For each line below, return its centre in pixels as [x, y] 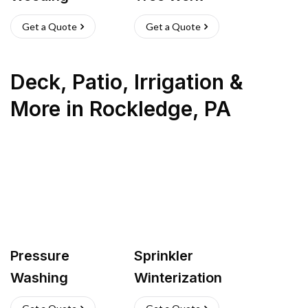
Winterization [178, 278]
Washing [39, 278]
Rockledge [141, 109]
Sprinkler [164, 256]
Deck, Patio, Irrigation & [127, 82]
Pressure [40, 256]
